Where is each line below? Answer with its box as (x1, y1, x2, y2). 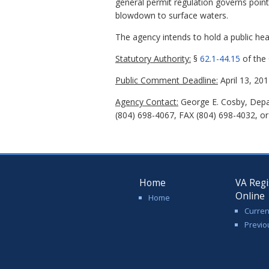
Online (235, 190, 265, 203)
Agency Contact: (115, 96, 178, 108)
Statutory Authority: (115, 53, 191, 65)
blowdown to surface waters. (115, 10, 228, 22)
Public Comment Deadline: (115, 74, 218, 86)
